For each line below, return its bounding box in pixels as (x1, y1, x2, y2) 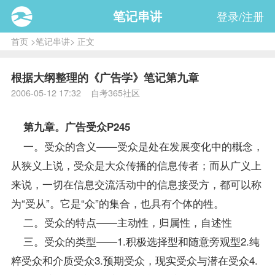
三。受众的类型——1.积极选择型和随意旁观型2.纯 (10, 233, 260, 249)
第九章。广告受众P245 (10, 118, 130, 134)
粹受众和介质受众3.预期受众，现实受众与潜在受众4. (10, 252, 258, 268)
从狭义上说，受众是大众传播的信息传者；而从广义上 (10, 157, 261, 172)
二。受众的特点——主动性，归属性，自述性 (10, 214, 232, 230)
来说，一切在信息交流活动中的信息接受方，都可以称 (10, 176, 261, 192)
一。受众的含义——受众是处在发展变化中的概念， (10, 137, 263, 153)
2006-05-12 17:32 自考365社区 (10, 87, 140, 99)
